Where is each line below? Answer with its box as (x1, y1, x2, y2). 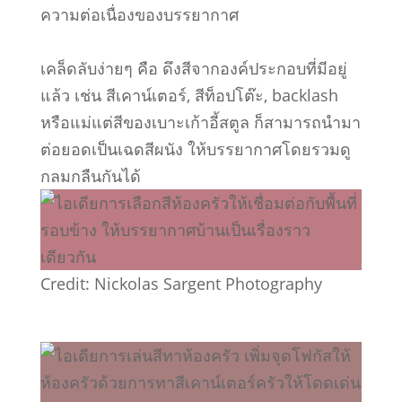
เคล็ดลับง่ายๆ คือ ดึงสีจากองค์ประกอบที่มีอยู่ (39, 57, 347, 79)
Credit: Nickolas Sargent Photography (39, 273, 322, 294)
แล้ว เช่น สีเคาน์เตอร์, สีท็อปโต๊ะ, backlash (39, 84, 338, 106)
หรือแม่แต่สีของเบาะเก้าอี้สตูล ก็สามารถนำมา (39, 111, 361, 133)
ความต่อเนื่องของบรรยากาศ (39, 4, 239, 25)
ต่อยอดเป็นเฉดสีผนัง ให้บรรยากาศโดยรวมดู (39, 138, 351, 160)
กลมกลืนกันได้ (39, 165, 141, 187)
